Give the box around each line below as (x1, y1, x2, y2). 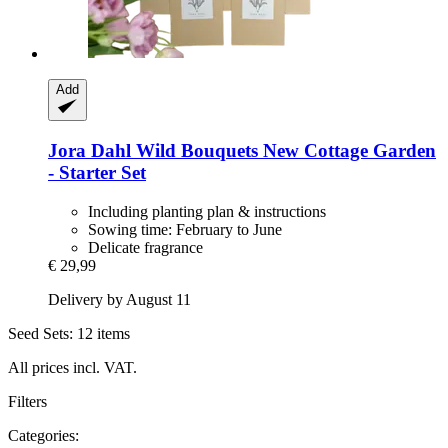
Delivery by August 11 (48, 290, 191, 308)
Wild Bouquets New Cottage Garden (131, 139, 436, 161)
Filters (8, 392, 47, 410)
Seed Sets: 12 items (8, 324, 130, 342)
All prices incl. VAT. (8, 358, 137, 376)
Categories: (8, 426, 79, 444)
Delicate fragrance (88, 238, 203, 256)
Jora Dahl (48, 139, 131, 161)
